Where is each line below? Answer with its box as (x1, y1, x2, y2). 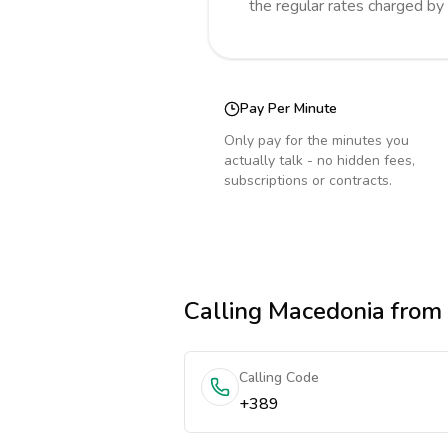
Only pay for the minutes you (224, 131, 409, 150)
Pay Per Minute (240, 99, 337, 118)
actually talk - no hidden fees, (224, 151, 415, 170)
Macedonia (268, 295, 385, 327)
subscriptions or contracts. (224, 171, 392, 190)
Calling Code (239, 368, 319, 387)
